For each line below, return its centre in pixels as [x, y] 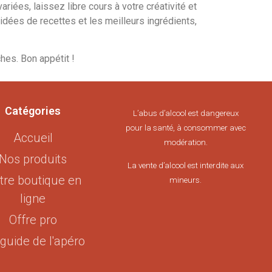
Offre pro [33, 219]
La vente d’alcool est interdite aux [186, 166]
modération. [185, 142]
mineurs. [186, 180]
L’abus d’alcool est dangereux [185, 113]
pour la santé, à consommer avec [185, 127]
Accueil [33, 138]
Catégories [33, 110]
